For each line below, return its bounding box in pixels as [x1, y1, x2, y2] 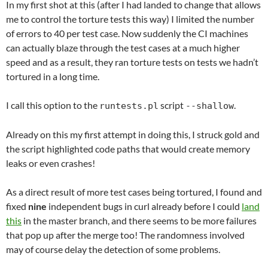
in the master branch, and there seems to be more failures [22, 215, 257, 227]
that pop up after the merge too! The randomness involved [6, 229, 245, 241]
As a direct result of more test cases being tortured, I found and [6, 186, 262, 198]
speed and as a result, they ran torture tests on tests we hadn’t [6, 56, 258, 68]
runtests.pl [99, 100, 159, 112]
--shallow [185, 100, 234, 112]
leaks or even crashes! [6, 157, 95, 169]
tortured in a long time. [6, 71, 99, 83]
